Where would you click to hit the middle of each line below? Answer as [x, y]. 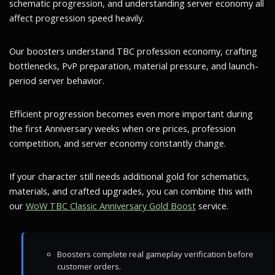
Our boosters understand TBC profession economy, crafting [133, 51]
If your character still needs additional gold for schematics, [129, 176]
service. [212, 206]
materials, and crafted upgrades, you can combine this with [131, 191]
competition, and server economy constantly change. [118, 143]
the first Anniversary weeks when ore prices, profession [122, 129]
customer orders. [89, 266]
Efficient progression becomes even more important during [131, 114]
